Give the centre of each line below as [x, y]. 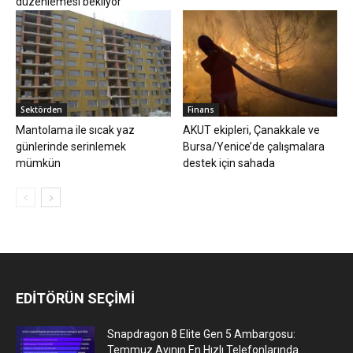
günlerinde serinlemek [71, 147]
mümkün [38, 163]
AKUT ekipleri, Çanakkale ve [251, 130]
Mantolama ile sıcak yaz [75, 130]
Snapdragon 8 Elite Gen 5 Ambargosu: [201, 334]
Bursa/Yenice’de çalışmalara [253, 147]
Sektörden [41, 110]
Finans [201, 110]
